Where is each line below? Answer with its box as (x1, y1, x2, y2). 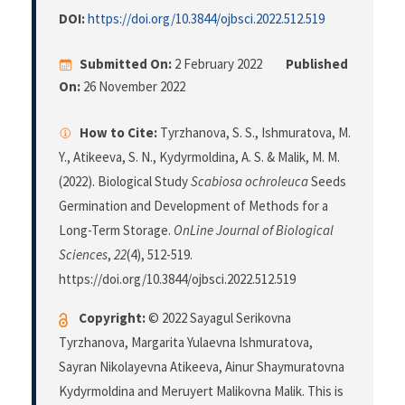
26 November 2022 (80, 78, 185, 96)
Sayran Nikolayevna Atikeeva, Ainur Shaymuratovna (59, 358, 344, 376)
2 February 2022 (172, 55, 265, 73)
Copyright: (79, 309, 146, 327)
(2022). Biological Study (59, 173, 191, 191)
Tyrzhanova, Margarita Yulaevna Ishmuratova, (59, 334, 313, 352)
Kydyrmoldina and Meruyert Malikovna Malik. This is (59, 382, 344, 400)
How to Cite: (80, 124, 157, 142)
